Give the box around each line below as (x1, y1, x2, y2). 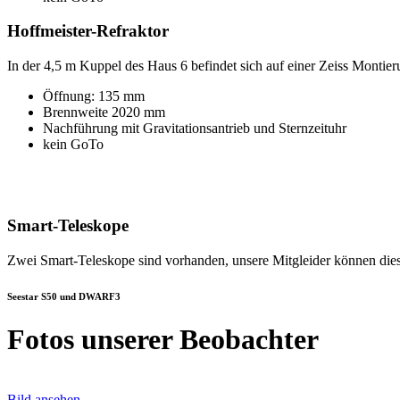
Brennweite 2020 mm (43, 104, 165, 121)
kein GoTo (43, 137, 104, 153)
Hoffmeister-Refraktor (7, 21, 169, 41)
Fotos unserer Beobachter (7, 323, 319, 356)
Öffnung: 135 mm (43, 88, 145, 104)
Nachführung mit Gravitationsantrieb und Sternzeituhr (43, 121, 346, 137)
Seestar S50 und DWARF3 (7, 290, 121, 302)
